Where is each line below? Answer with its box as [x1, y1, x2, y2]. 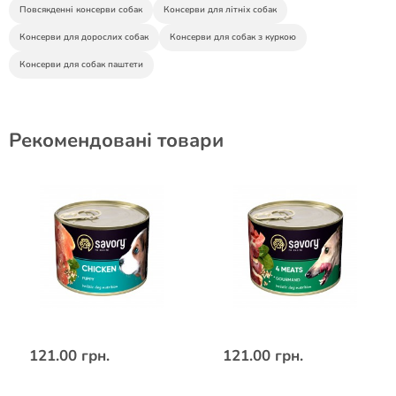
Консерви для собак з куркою [170, 31, 296, 44]
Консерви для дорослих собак [19, 31, 148, 44]
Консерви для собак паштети [19, 58, 143, 72]
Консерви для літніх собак [164, 4, 277, 17]
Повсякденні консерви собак [19, 4, 142, 17]
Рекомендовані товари [9, 127, 224, 155]
